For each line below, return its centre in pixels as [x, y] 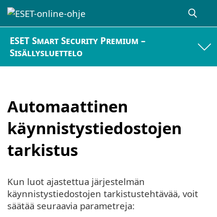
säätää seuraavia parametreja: [71, 206]
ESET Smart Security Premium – [78, 41]
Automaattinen [68, 106]
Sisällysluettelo [46, 53]
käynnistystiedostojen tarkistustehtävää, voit [103, 194]
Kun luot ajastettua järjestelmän [76, 182]
